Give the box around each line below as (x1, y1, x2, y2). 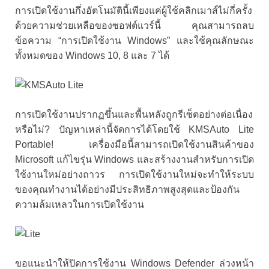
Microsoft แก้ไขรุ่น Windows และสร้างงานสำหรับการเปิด (15, 154, 254, 165)
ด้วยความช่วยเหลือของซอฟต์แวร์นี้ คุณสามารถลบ (15, 20, 254, 31)
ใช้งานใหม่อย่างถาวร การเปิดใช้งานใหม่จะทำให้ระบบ (15, 169, 254, 180)
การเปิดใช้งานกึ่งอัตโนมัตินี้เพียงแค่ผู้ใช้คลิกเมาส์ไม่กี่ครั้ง (15, 5, 252, 16)
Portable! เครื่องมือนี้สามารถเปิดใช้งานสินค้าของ (15, 139, 254, 150)
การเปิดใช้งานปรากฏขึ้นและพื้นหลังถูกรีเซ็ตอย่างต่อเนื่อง (15, 109, 253, 119)
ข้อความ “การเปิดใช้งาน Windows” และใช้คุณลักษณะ (15, 35, 254, 46)
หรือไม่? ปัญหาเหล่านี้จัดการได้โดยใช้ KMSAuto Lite (15, 124, 254, 134)
